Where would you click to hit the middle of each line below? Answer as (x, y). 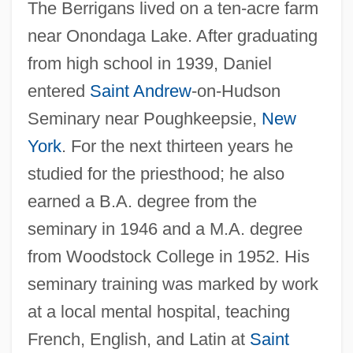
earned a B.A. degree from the (142, 201)
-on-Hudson (236, 91)
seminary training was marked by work (173, 284)
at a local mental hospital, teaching (158, 311)
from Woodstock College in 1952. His (168, 256)
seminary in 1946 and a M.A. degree (165, 229)
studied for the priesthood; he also (156, 173)
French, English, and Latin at (138, 339)
